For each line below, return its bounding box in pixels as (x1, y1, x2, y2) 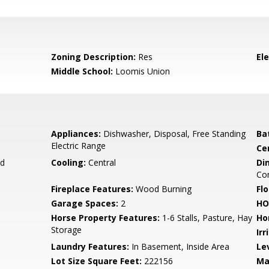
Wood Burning (133, 183, 192, 195)
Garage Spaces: (51, 198, 119, 209)
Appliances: (51, 128, 101, 139)
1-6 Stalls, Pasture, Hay (160, 212, 253, 223)
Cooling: (51, 157, 86, 168)
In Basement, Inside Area (129, 241, 230, 252)
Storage (51, 224, 82, 235)
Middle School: (51, 65, 113, 77)
